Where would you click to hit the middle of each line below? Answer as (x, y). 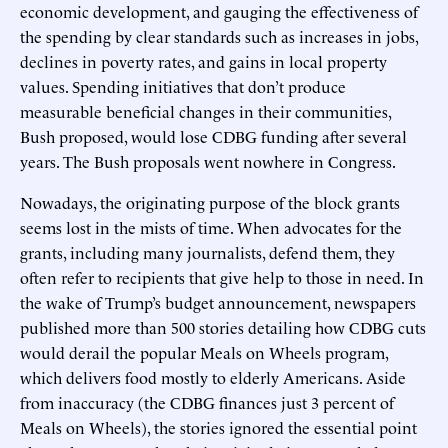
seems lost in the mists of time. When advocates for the (211, 226)
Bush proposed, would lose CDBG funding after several (213, 135)
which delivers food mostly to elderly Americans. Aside (213, 376)
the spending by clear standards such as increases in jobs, (219, 35)
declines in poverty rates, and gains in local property (203, 60)
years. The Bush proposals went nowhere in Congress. (208, 160)
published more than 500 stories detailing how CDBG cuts (223, 326)
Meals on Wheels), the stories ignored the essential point (218, 426)
